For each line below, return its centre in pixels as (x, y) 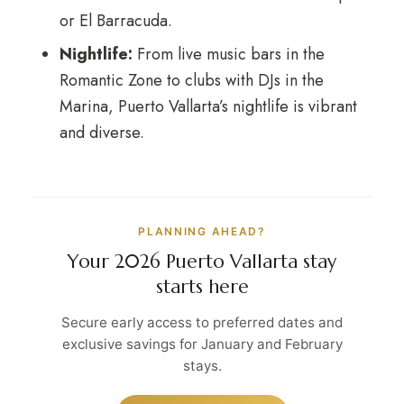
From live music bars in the (228, 54)
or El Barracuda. (115, 21)
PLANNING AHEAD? (202, 231)
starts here (202, 287)
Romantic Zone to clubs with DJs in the (191, 80)
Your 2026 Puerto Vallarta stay (202, 262)
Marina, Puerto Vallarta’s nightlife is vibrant (208, 106)
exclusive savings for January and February (202, 344)
